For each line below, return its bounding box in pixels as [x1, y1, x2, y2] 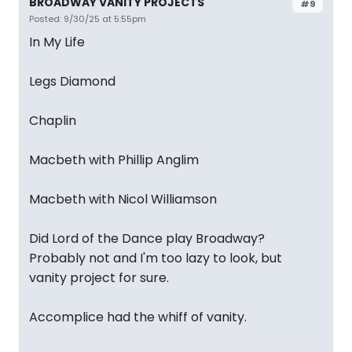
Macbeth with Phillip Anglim [29, 151, 199, 169]
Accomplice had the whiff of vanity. [29, 308, 247, 326]
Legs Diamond [29, 72, 115, 90]
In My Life [29, 33, 85, 51]
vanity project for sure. [29, 269, 169, 287]
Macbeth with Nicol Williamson [29, 190, 217, 208]
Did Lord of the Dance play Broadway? [29, 229, 265, 247]
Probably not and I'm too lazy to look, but [29, 249, 282, 267]
